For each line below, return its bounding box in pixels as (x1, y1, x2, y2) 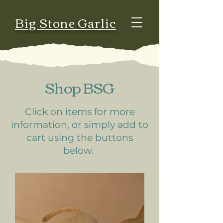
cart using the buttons (26, 132, 133, 143)
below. (63, 145, 96, 156)
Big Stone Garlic (15, 11, 116, 33)
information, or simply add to (11, 119, 148, 130)
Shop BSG (44, 73, 114, 101)
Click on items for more (24, 106, 135, 117)
